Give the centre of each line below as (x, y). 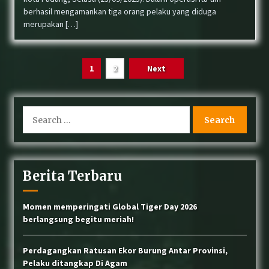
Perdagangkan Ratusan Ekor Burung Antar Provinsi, (125, 250)
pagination (49, 86)
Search (35, 112)
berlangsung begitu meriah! (78, 219)
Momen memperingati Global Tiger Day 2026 (110, 207)
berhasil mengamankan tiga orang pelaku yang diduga (119, 11)
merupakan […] (50, 24)
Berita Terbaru (72, 176)
